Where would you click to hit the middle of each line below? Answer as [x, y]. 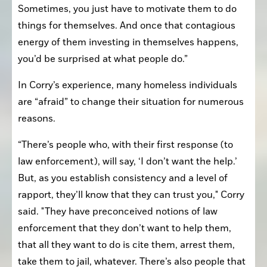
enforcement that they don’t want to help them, [125, 228]
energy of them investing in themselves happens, [128, 42]
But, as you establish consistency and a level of [123, 178]
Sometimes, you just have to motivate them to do [127, 9]
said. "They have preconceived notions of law [118, 211]
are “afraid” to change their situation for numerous [131, 102]
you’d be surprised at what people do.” [103, 59]
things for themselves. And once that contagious [127, 25]
